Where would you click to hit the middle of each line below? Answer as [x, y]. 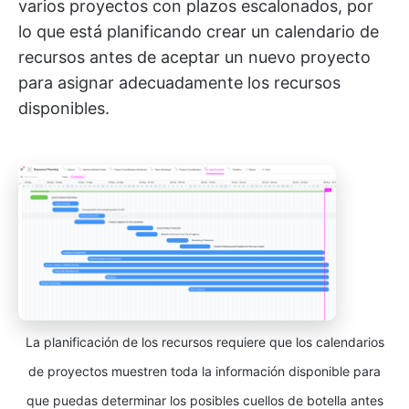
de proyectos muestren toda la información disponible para [204, 372]
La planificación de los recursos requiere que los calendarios [204, 342]
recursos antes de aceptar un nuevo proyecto [194, 57]
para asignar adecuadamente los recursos [179, 82]
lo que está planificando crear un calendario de [199, 31]
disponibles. [64, 108]
